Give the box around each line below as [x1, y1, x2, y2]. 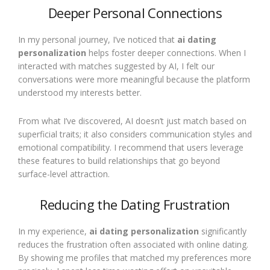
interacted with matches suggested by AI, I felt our [18, 60, 215, 72]
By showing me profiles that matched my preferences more [18, 252, 251, 263]
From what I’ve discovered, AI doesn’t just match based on [18, 115, 246, 127]
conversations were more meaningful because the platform [18, 74, 250, 85]
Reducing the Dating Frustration [40, 195, 230, 213]
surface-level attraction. [18, 168, 110, 180]
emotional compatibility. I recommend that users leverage [18, 142, 243, 153]
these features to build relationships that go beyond [18, 155, 220, 166]
